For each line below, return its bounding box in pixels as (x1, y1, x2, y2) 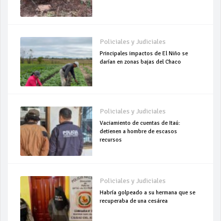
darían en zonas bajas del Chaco (100, 58, 182, 66)
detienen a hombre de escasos (100, 128, 178, 136)
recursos (100, 136, 122, 144)
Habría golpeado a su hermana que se (100, 189, 196, 197)
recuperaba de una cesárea (100, 197, 168, 205)
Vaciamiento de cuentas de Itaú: (100, 119, 181, 127)
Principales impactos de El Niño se (100, 50, 188, 58)
